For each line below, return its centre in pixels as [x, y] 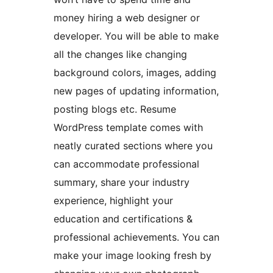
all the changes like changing [120, 55]
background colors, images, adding [135, 73]
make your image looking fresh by [133, 256]
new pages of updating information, [136, 91]
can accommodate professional [126, 164]
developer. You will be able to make [136, 36]
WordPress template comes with [128, 128]
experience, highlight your [113, 201]
